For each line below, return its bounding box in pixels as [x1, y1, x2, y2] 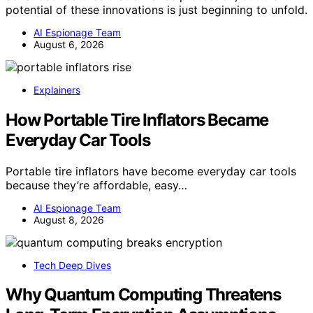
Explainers [34, 83, 80, 96]
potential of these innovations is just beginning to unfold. [6, 2, 307, 17]
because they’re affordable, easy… [6, 177, 187, 192]
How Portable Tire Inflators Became [6, 109, 269, 130]
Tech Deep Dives [34, 259, 111, 271]
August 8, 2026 [34, 213, 104, 226]
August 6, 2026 [34, 38, 104, 50]
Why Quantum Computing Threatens [6, 284, 281, 305]
